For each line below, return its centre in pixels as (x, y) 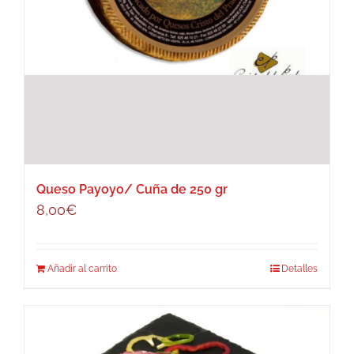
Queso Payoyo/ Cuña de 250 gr (132, 190)
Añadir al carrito (82, 269)
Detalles (299, 269)
